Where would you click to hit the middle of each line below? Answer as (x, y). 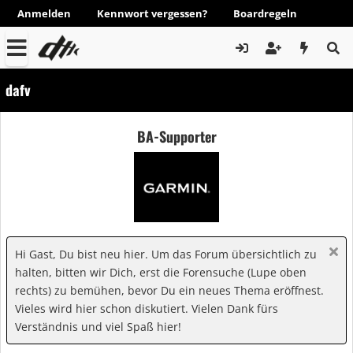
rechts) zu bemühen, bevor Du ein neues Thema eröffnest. (169, 290)
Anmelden (44, 13)
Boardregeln (265, 13)
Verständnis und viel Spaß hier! (98, 327)
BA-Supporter (176, 136)
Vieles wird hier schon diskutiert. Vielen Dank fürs (147, 308)
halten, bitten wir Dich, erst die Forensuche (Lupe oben (161, 272)
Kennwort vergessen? (152, 13)
